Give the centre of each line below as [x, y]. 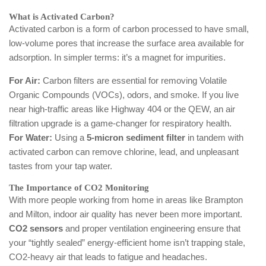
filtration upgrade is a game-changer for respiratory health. [120, 123]
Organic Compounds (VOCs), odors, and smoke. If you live [124, 95]
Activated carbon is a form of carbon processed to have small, [129, 29]
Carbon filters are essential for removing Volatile [134, 81]
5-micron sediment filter [136, 138]
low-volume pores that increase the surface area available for [126, 43]
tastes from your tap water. [61, 166]
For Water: [31, 138]
